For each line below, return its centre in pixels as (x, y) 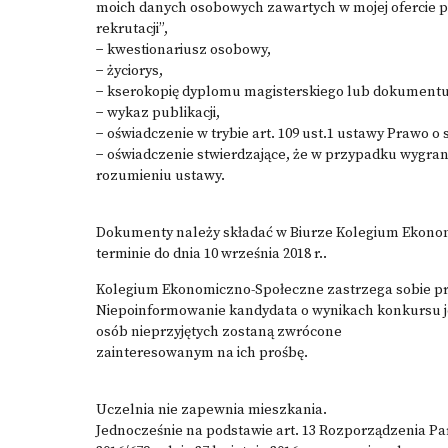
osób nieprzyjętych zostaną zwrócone (219, 332)
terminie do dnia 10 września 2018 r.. (211, 254)
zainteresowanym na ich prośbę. (202, 353)
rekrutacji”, (132, 29)
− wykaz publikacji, (158, 113)
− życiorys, (129, 71)
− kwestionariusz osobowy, (183, 50)
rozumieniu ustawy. (160, 176)
